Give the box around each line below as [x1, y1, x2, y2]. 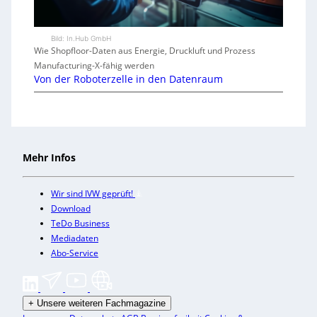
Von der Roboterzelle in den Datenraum [33, 72, 223, 86]
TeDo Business [51, 217, 110, 230]
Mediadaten [51, 232, 98, 245]
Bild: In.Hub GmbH [50, 34, 111, 43]
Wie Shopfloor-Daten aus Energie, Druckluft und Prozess [33, 45, 255, 57]
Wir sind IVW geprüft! [51, 188, 135, 200]
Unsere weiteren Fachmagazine [37, 298, 166, 309]
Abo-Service [51, 247, 98, 260]
